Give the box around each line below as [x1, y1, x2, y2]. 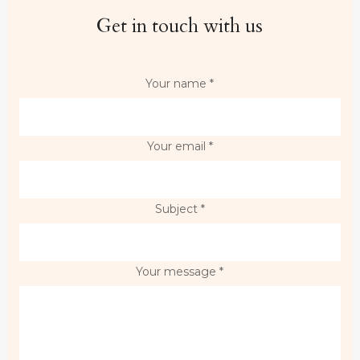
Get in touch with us [96, 13, 264, 40]
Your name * [145, 76, 215, 92]
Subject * [154, 202, 205, 217]
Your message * [136, 264, 224, 280]
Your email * [146, 139, 213, 154]
